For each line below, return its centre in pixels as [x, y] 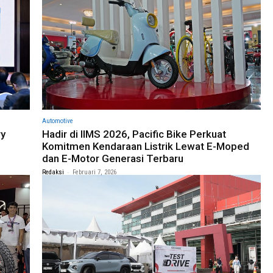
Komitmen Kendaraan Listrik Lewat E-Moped [146, 147]
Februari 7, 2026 [94, 172]
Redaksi [53, 172]
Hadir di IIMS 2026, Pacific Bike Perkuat [134, 134]
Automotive [58, 121]
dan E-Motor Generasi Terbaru [113, 159]
